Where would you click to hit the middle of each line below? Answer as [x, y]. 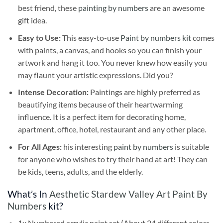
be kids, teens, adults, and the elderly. [80, 171]
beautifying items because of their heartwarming [100, 105]
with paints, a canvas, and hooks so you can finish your [110, 50]
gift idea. [32, 20]
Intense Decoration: [54, 92]
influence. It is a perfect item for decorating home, [102, 117]
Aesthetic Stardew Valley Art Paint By [128, 194]
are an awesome [176, 8]
